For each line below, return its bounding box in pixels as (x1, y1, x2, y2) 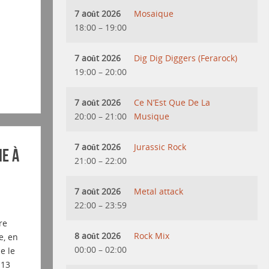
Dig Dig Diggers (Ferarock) (134, 52, 238, 64)
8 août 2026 (74, 229, 121, 241)
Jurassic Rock (134, 141, 187, 153)
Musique (134, 110, 170, 122)
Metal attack (134, 185, 184, 197)
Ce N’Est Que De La (134, 96, 211, 108)
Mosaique (134, 7, 174, 19)
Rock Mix (134, 229, 170, 241)
